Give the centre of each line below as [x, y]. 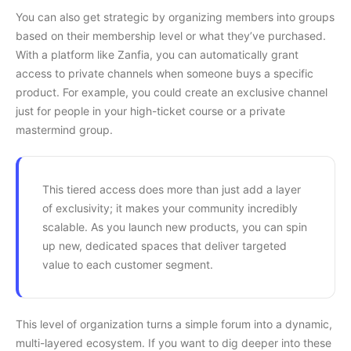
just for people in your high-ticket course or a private [150, 110]
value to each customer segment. [128, 264]
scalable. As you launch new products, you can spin [175, 226]
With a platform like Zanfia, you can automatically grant [157, 54]
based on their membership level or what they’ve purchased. [171, 35]
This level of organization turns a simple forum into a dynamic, [174, 324]
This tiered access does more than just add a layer [172, 189]
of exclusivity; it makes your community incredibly [170, 208]
